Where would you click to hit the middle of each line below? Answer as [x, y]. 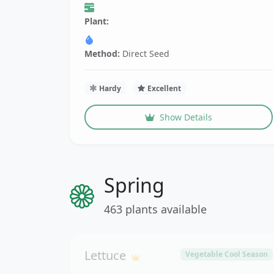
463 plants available [155, 209]
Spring [134, 185]
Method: [102, 53]
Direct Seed [145, 53]
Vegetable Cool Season [227, 254]
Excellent [165, 88]
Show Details [186, 117]
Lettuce [107, 256]
